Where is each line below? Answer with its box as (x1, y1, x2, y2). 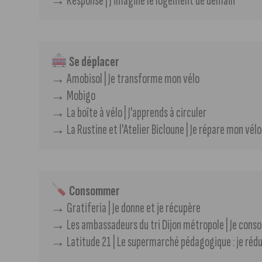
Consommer (68, 182, 120, 199)
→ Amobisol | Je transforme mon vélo (51, 70, 200, 87)
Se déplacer (68, 53, 119, 70)
